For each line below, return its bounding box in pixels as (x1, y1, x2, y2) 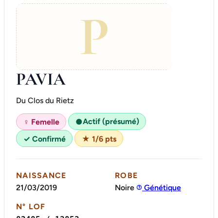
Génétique (142, 183, 181, 193)
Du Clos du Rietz (16, 96, 74, 106)
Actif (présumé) (82, 117, 139, 127)
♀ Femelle (23, 117, 59, 127)
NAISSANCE (16, 170, 67, 180)
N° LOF (16, 202, 46, 212)
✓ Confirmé (23, 134, 66, 144)
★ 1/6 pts (81, 134, 116, 144)
